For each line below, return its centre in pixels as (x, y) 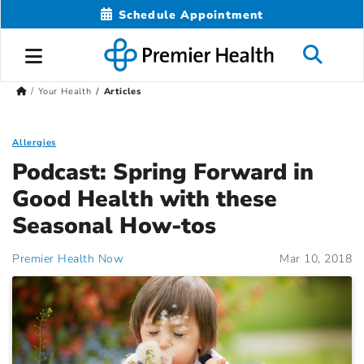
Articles (122, 92)
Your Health (65, 92)
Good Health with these (145, 199)
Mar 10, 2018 (316, 259)
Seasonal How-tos (114, 226)
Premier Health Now (68, 259)
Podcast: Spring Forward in (163, 173)
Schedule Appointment (191, 15)
